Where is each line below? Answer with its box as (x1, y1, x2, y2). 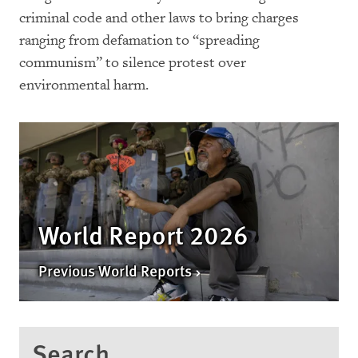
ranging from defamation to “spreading (19, 30, 260, 50)
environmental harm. (19, 75, 149, 94)
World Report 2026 (38, 216, 248, 253)
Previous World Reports (38, 260, 195, 282)
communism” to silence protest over (19, 53, 246, 72)
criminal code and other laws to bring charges (19, 8, 299, 27)
